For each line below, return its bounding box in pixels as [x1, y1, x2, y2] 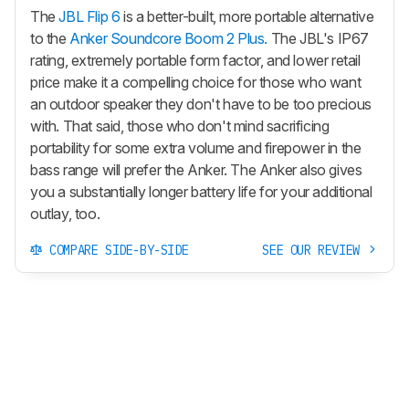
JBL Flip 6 [58, 7, 121, 26]
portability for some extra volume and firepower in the [30, 139, 362, 158]
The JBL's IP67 [267, 29, 370, 48]
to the [30, 29, 70, 48]
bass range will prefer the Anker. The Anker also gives [30, 161, 362, 180]
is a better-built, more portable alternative [120, 7, 374, 26]
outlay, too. [30, 204, 100, 224]
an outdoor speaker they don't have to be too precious [30, 95, 372, 114]
